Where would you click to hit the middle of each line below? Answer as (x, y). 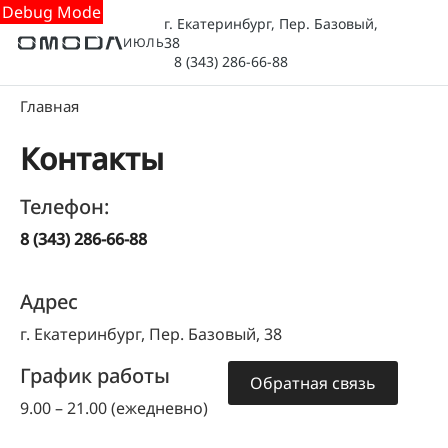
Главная (49, 106)
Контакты (92, 158)
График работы (95, 375)
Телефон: (64, 206)
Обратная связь (313, 383)
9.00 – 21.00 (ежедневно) (114, 408)
